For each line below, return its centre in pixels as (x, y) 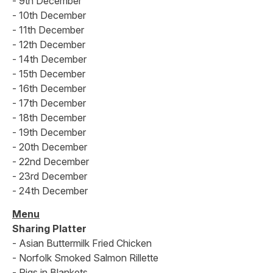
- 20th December (50, 147)
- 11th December (48, 30)
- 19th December (49, 132)
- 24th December (50, 190)
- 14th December (49, 59)
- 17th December (49, 103)
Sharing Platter (49, 228)
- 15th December (49, 73)
